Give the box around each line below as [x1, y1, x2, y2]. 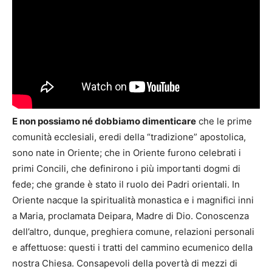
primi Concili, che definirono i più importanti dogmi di [12, 162, 240, 174]
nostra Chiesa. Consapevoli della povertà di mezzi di [12, 257, 237, 269]
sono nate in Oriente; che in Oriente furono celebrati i [12, 146, 241, 158]
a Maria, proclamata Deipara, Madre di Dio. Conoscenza [12, 209, 249, 222]
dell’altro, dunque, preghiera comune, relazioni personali [12, 225, 254, 237]
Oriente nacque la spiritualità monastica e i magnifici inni [12, 194, 254, 206]
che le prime [196, 115, 252, 127]
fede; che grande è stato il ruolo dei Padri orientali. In [12, 178, 240, 190]
